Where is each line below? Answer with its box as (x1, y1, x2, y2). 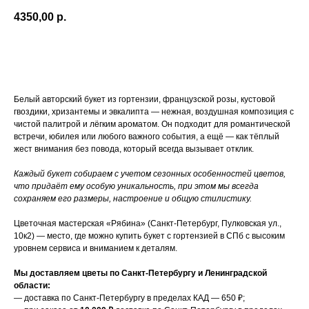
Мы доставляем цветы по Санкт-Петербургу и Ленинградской (14, 268, 267, 279)
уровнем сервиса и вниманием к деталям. (14, 243, 177, 254)
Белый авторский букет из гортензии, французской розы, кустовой (14, 94, 275, 105)
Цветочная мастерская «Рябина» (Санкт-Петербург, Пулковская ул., (14, 219, 281, 229)
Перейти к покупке (110, 50, 199, 61)
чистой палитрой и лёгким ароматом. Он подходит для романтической (14, 119, 290, 130)
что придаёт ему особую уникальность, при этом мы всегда (14, 181, 259, 192)
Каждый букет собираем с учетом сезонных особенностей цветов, (14, 169, 286, 179)
